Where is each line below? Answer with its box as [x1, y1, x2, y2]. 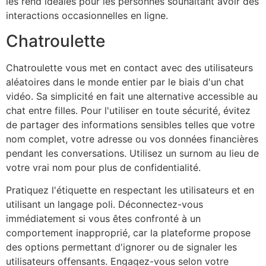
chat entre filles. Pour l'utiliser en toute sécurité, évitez [6, 104, 251, 116]
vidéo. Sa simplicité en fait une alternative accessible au [6, 90, 258, 102]
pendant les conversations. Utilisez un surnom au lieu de [6, 147, 259, 159]
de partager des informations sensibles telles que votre [6, 118, 255, 131]
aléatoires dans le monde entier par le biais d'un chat [6, 75, 244, 88]
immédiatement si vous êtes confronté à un [6, 213, 201, 225]
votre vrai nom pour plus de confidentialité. [6, 161, 201, 173]
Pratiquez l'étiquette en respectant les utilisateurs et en [6, 184, 254, 197]
